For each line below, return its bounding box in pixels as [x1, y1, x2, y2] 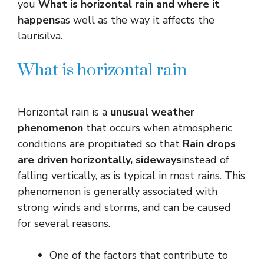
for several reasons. [18, 216, 110, 230]
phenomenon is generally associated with [18, 184, 217, 199]
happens [18, 12, 60, 27]
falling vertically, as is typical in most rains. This [18, 168, 245, 183]
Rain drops [180, 136, 236, 151]
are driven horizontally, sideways [18, 152, 181, 167]
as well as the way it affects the [60, 12, 214, 27]
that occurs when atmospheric [83, 120, 232, 135]
